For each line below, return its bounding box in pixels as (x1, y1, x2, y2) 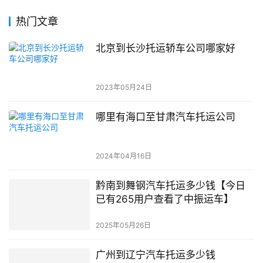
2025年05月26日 (95, 220, 151, 230)
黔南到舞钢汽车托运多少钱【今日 (95, 180, 245, 192)
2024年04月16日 (95, 151, 151, 161)
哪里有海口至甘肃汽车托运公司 (95, 111, 235, 123)
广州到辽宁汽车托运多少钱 (95, 248, 215, 261)
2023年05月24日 (95, 83, 152, 92)
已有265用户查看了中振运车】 (95, 193, 234, 205)
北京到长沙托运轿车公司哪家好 (95, 42, 235, 54)
